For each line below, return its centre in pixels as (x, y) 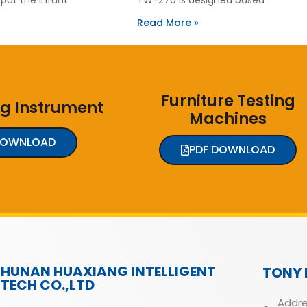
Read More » (168, 22)
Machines (228, 119)
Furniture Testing (228, 101)
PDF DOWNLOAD (232, 149)
